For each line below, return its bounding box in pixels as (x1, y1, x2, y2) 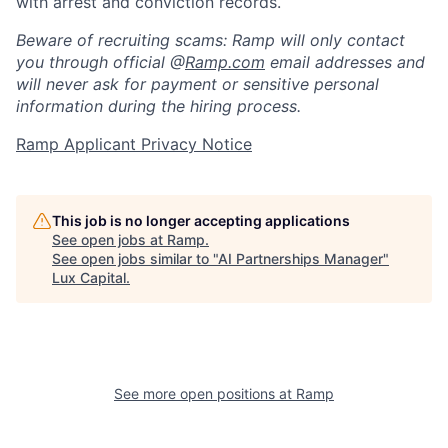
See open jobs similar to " (52, 250, 218, 268)
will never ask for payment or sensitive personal (16, 74, 379, 95)
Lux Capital (52, 269, 126, 287)
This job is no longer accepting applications (52, 212, 350, 230)
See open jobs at (52, 231, 167, 249)
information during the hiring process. (16, 96, 301, 117)
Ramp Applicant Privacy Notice (16, 134, 252, 155)
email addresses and (265, 52, 425, 73)
